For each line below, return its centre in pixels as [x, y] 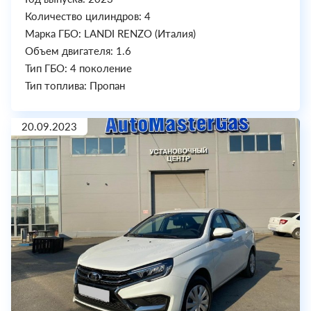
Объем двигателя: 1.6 [78, 51]
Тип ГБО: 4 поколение [78, 68]
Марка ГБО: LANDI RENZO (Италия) [110, 34]
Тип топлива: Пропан [75, 86]
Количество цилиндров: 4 [88, 16]
